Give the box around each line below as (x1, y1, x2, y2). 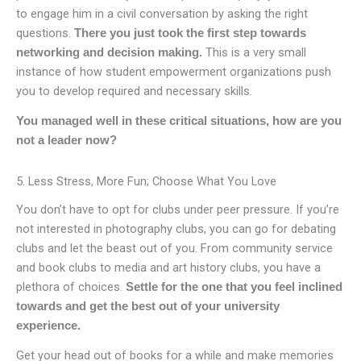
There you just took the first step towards (74, 27, 306, 40)
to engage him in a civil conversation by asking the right (16, 6, 308, 22)
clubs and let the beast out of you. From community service (16, 241, 333, 256)
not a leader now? (16, 134, 117, 147)
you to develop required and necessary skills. (16, 84, 252, 99)
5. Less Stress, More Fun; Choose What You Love (16, 173, 276, 189)
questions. (16, 26, 74, 41)
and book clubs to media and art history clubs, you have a (16, 260, 321, 276)
